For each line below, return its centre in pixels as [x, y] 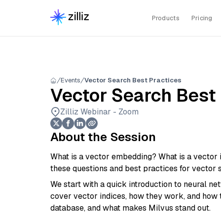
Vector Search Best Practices [133, 80]
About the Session [103, 137]
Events [71, 80]
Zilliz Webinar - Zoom [99, 112]
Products [166, 18]
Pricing [202, 18]
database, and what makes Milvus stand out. [130, 208]
